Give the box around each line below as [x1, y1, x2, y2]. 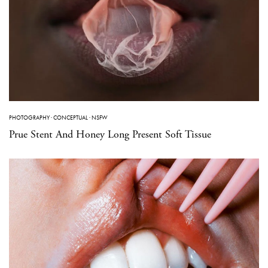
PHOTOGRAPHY [9, 113, 50, 121]
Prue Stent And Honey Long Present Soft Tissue [9, 127, 211, 141]
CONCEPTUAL [53, 113, 88, 121]
